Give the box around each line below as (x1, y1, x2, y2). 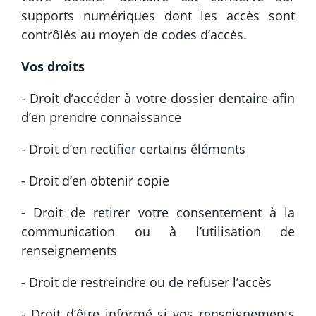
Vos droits (21, 57, 85, 75)
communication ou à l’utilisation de (21, 222, 295, 240)
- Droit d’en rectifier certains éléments (21, 140, 245, 157)
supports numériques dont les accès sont (21, 6, 295, 24)
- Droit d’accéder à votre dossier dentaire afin (21, 89, 295, 107)
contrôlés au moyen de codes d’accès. (21, 25, 247, 43)
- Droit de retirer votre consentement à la (21, 203, 295, 221)
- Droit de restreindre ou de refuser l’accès (21, 274, 272, 291)
